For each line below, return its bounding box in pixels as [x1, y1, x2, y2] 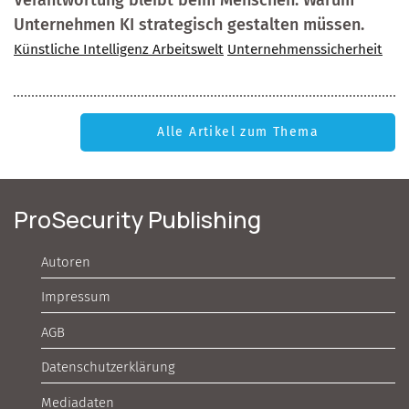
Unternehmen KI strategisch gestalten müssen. [14, 15, 364, 36]
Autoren [41, 253, 90, 270]
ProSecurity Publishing [14, 204, 261, 236]
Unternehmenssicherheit [227, 41, 383, 58]
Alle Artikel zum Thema [157, 124, 319, 141]
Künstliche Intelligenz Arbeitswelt [14, 41, 224, 58]
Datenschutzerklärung [41, 359, 175, 376]
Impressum [41, 288, 110, 306]
